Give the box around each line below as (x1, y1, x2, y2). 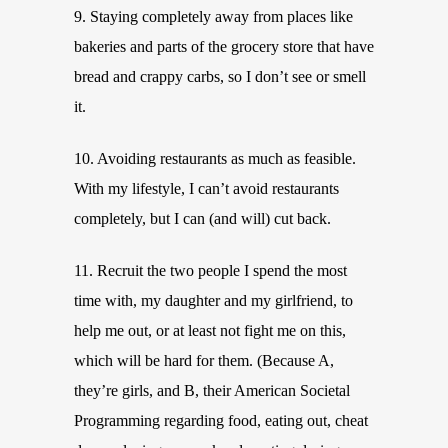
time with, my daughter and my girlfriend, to (74, 292, 353, 309)
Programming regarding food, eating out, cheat (74, 412, 368, 429)
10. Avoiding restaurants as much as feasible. (74, 150, 356, 167)
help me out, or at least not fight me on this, (74, 322, 346, 339)
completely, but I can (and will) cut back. (74, 210, 331, 227)
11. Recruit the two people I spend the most (74, 262, 347, 279)
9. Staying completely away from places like (74, 8, 353, 25)
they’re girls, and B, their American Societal (74, 382, 350, 399)
